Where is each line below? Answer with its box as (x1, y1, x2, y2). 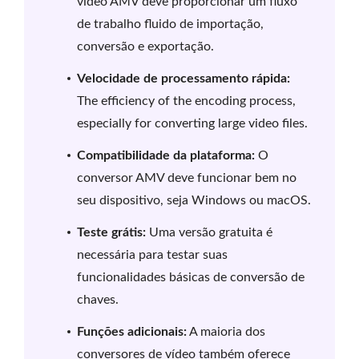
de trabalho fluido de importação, (77, 18, 264, 31)
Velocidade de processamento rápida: (77, 72, 290, 86)
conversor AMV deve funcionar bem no (77, 171, 296, 185)
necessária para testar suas (77, 248, 228, 262)
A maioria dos (187, 325, 265, 339)
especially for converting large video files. (77, 117, 308, 131)
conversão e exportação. (77, 40, 214, 54)
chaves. (77, 293, 119, 307)
